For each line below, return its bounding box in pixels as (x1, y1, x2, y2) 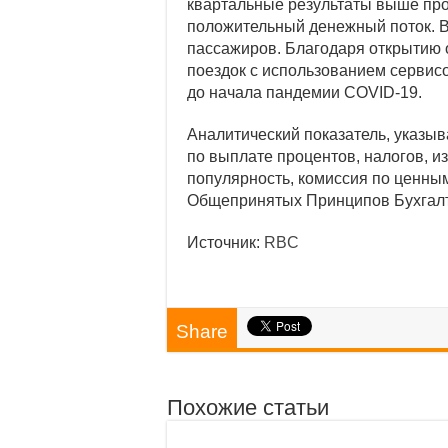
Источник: (187, 233, 264, 251)
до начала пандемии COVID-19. (187, 83, 422, 101)
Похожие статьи (167, 394, 329, 420)
